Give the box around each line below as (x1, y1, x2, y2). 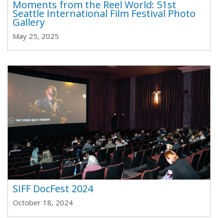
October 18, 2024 (13, 198, 73, 207)
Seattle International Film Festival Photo (13, 7, 196, 20)
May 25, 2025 (13, 31, 59, 41)
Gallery (13, 16, 45, 29)
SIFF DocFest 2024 (13, 182, 93, 195)
